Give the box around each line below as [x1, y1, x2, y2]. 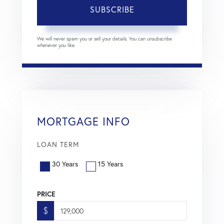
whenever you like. [37, 41, 75, 48]
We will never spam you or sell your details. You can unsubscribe [37, 35, 172, 42]
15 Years [98, 159, 123, 169]
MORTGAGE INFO [37, 113, 130, 128]
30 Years [52, 159, 78, 169]
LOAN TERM [37, 139, 79, 149]
